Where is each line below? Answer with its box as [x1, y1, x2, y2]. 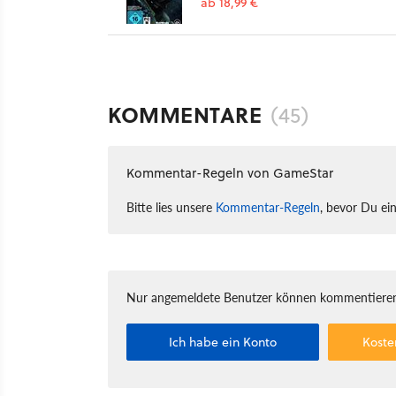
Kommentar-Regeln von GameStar [126, 163, 333, 182]
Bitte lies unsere [126, 197, 216, 216]
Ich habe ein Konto [169, 332, 278, 351]
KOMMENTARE [108, 98, 262, 130]
